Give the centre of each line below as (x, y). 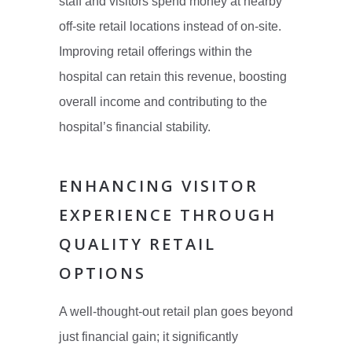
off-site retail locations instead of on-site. (170, 27)
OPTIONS (102, 273)
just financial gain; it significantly (148, 337)
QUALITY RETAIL (137, 244)
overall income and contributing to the (163, 102)
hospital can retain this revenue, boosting (172, 77)
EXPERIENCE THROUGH (167, 215)
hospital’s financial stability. (134, 127)
